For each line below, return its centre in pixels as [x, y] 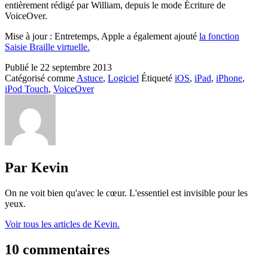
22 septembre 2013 [76, 67]
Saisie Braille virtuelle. [47, 47]
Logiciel [123, 78]
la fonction [219, 36]
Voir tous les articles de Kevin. [62, 224]
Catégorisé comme [41, 78]
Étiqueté [158, 78]
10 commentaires [57, 249]
